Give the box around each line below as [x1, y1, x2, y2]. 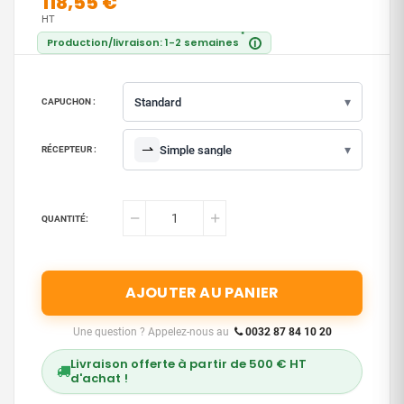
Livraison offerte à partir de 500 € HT [70, 354, 308, 372]
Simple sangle [160, 142, 232, 157]
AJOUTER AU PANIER [124, 282, 280, 304]
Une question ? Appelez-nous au [72, 325, 234, 338]
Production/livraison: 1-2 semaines [47, 35, 239, 50]
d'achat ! [70, 369, 128, 387]
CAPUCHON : [41, 96, 96, 107]
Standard [134, 95, 181, 109]
